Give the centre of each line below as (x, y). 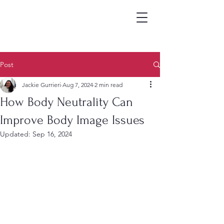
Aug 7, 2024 (78, 85)
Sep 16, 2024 (52, 134)
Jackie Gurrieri (41, 85)
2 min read (108, 85)
